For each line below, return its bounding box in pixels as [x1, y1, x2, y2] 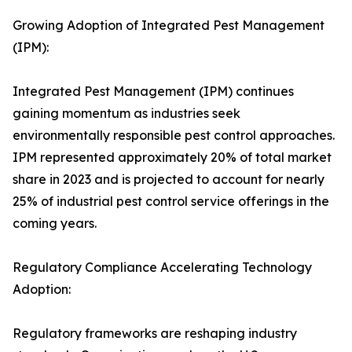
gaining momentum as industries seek [13, 105, 240, 122]
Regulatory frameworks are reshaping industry [13, 325, 297, 342]
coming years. [13, 215, 97, 232]
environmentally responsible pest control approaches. [13, 127, 335, 144]
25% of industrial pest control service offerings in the [13, 193, 329, 210]
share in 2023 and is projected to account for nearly [13, 171, 324, 188]
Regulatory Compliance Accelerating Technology [13, 259, 312, 276]
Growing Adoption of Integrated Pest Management [13, 17, 324, 34]
